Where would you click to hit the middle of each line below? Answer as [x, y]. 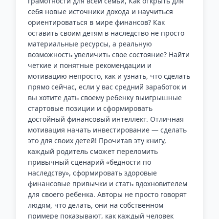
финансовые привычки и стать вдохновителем [108, 184]
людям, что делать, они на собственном [96, 205]
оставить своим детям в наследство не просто [106, 33]
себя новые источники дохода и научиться [100, 11]
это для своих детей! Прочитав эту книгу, [97, 141]
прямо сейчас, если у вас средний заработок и [107, 87]
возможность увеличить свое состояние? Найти [109, 55]
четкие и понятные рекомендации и [90, 65]
